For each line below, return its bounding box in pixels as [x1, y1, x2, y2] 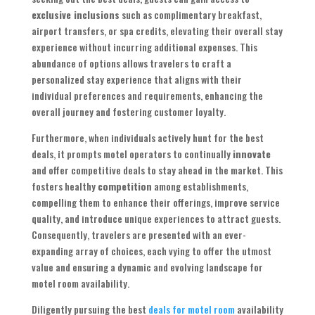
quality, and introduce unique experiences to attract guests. [31, 211, 281, 226]
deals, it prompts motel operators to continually [31, 146, 233, 162]
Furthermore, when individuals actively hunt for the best [31, 130, 264, 146]
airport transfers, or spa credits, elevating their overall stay [31, 23, 283, 39]
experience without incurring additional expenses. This [31, 39, 257, 55]
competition [97, 179, 152, 194]
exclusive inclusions [31, 7, 120, 22]
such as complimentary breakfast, [119, 7, 262, 22]
